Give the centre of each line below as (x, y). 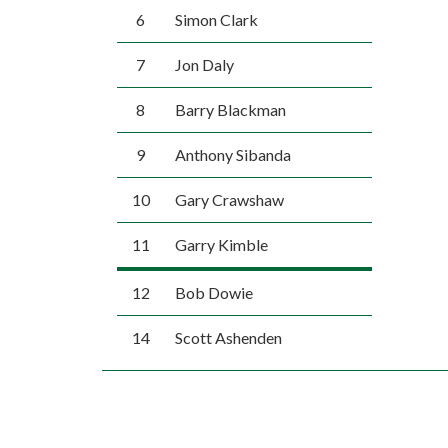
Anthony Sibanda (232, 154)
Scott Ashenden (228, 337)
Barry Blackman (230, 109)
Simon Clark (216, 19)
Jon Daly (204, 64)
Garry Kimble (221, 244)
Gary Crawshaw (229, 199)
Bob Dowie (213, 292)
